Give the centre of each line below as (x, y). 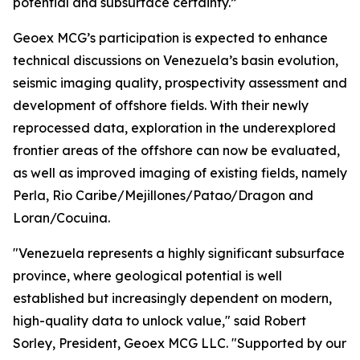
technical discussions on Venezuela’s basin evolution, (176, 60)
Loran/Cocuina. (61, 218)
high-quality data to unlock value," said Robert (160, 321)
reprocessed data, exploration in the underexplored (174, 128)
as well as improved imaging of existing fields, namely (180, 173)
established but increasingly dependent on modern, (172, 298)
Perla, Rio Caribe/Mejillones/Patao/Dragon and (163, 195)
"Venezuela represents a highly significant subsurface (179, 253)
